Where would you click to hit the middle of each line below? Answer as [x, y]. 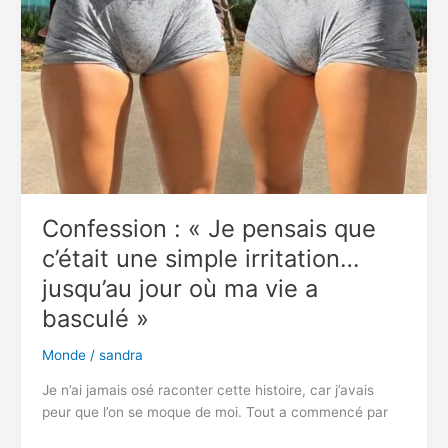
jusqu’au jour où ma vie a [179, 289]
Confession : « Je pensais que [208, 229]
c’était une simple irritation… [200, 259]
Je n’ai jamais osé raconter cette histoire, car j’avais [207, 389]
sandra [120, 355]
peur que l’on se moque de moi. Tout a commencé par [214, 411]
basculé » [95, 319]
